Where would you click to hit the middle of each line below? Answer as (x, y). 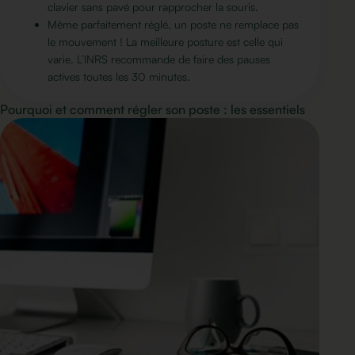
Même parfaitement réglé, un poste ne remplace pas (173, 24)
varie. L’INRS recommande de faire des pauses (159, 59)
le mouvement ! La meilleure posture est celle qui (165, 42)
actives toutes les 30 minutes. (119, 76)
